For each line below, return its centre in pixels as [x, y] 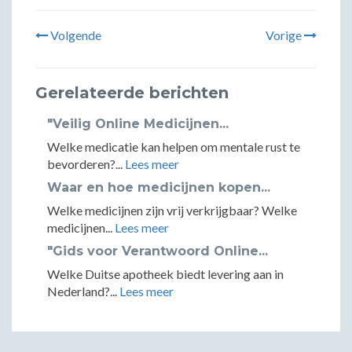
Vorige [285, 35]
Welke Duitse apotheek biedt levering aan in [165, 274]
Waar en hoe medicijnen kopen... [159, 187]
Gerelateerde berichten [132, 93]
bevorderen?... [86, 164]
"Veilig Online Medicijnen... [138, 124]
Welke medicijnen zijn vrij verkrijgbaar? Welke [172, 210]
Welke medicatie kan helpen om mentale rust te [174, 147]
